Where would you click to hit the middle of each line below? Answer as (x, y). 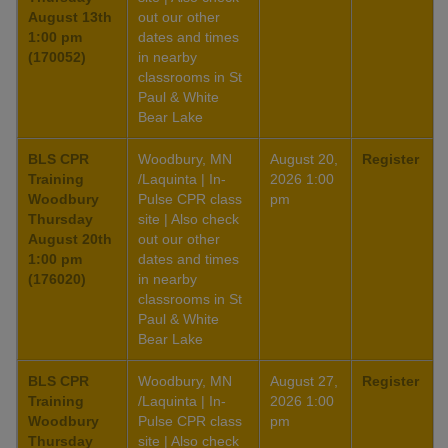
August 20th (69, 239)
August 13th (69, 17)
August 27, (303, 381)
